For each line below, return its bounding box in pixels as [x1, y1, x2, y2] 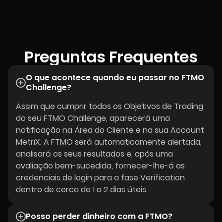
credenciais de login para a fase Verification [16, 172, 185, 183]
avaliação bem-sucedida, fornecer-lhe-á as [16, 160, 185, 171]
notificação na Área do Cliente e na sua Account [16, 124, 204, 136]
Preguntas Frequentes [24, 46, 198, 68]
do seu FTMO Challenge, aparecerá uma [16, 112, 170, 124]
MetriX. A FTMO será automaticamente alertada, [16, 136, 202, 148]
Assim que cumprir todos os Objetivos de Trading [16, 101, 203, 112]
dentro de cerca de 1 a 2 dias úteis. [16, 184, 148, 195]
